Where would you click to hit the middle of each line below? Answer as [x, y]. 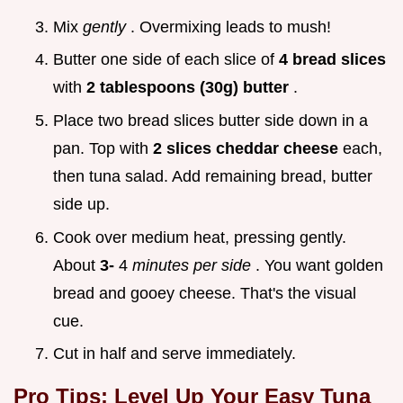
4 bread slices [332, 60]
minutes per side [194, 265]
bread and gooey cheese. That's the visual [205, 293]
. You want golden [319, 265]
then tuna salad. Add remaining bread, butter [213, 177]
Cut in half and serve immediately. [175, 354]
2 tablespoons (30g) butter [190, 88]
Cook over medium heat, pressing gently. [200, 237]
